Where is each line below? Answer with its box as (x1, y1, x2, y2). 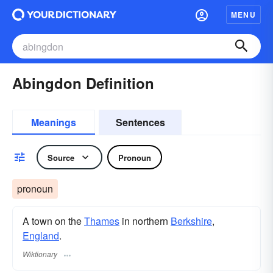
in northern (119, 214, 171, 228)
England (23, 229, 59, 243)
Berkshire (171, 214, 212, 228)
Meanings (31, 115, 76, 129)
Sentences (115, 115, 165, 129)
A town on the (23, 214, 84, 228)
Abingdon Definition (12, 73, 154, 93)
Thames (84, 214, 119, 228)
